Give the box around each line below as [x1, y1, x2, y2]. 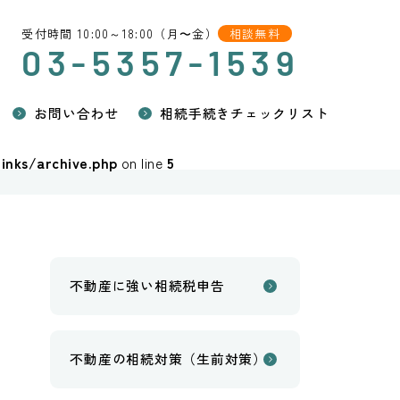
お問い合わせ [34, 103, 119, 122]
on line [117, 152, 167, 173]
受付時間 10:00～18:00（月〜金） [21, 24, 218, 42]
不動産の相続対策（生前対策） [70, 349, 267, 369]
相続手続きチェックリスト [160, 103, 329, 122]
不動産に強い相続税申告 [70, 276, 225, 296]
